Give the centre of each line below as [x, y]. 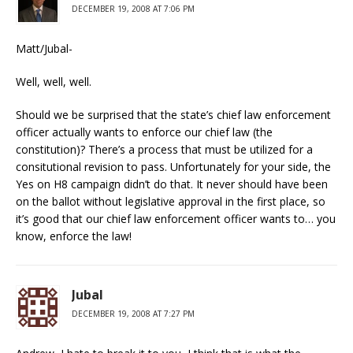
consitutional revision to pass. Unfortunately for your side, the [173, 167]
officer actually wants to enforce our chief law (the [144, 132]
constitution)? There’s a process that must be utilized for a [164, 149]
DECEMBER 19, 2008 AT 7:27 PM [133, 314]
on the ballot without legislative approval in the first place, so [171, 201]
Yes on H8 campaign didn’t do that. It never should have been [172, 184]
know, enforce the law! [74, 236]
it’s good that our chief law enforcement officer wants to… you [176, 219]
